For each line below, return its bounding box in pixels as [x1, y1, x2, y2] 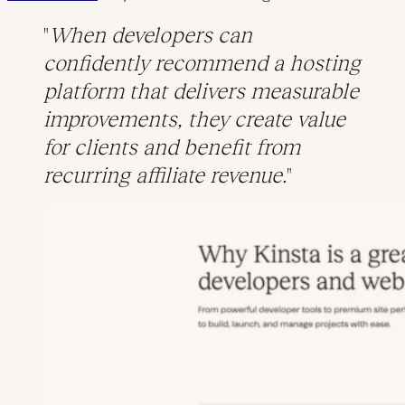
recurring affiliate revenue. [43, 163, 287, 188]
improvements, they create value [43, 107, 345, 132]
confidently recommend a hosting [43, 51, 361, 76]
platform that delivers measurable [43, 79, 359, 104]
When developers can [49, 23, 252, 48]
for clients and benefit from [43, 135, 300, 160]
